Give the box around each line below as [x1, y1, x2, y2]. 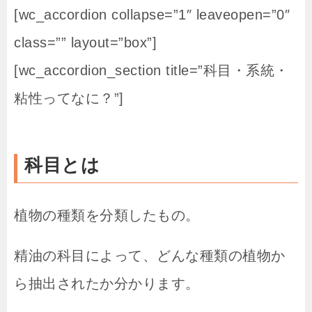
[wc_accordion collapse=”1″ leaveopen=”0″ [14, 6, 290, 22]
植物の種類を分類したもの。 [14, 207, 200, 223]
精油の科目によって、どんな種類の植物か [14, 247, 286, 263]
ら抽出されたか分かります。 [14, 275, 200, 291]
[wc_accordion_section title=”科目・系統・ [14, 62, 289, 78]
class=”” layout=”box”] [14, 34, 157, 50]
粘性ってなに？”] [14, 90, 124, 106]
